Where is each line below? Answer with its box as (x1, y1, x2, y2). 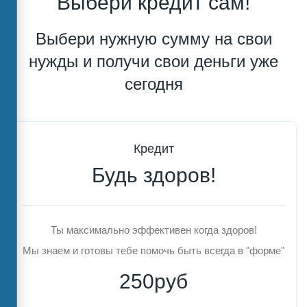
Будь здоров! (91, 163, 216, 186)
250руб (119, 270, 188, 293)
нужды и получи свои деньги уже (29, 51, 278, 71)
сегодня (124, 74, 183, 93)
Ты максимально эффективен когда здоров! (50, 224, 257, 236)
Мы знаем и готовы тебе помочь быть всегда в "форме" (23, 245, 284, 257)
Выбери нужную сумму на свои (35, 29, 272, 48)
